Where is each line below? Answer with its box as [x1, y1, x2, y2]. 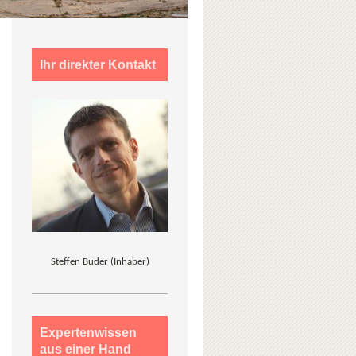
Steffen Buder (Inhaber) [50, 256, 149, 267]
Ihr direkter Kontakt [40, 57, 157, 72]
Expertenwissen [40, 325, 137, 339]
